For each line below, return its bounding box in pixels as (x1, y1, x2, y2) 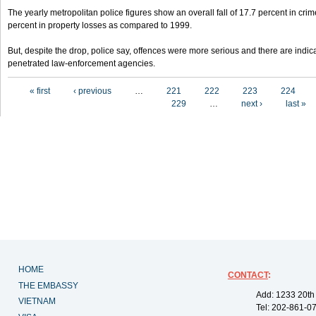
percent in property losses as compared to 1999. (8, 20, 192, 30)
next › (241, 99, 262, 109)
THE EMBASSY (18, 280, 78, 291)
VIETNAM (18, 296, 56, 307)
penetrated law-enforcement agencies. (8, 59, 155, 68)
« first (30, 86, 50, 96)
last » (286, 99, 306, 109)
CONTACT (227, 270, 268, 280)
